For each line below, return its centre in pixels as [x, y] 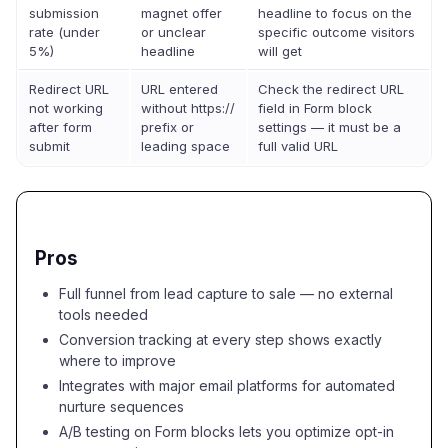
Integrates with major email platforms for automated [227, 385]
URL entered [179, 89]
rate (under [64, 32]
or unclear [173, 32]
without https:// [188, 108]
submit [49, 146]
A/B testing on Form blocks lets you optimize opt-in [226, 431]
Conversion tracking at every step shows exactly [220, 339]
